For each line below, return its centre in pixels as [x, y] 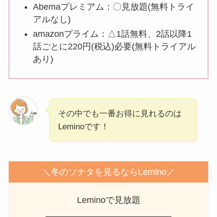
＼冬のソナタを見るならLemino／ [108, 172]
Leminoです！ [83, 126]
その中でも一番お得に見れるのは [120, 113]
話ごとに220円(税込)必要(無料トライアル [115, 47]
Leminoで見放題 [108, 200]
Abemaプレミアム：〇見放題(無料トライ [114, 7]
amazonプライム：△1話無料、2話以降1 [113, 34]
